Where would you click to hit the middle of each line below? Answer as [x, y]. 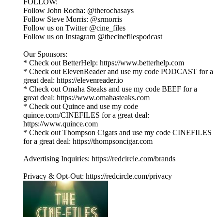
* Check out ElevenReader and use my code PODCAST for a [118, 72]
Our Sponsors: [45, 54]
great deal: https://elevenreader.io [73, 80]
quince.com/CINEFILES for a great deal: [86, 115]
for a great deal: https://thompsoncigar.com [88, 141]
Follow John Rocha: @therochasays [78, 11]
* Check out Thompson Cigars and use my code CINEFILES [117, 133]
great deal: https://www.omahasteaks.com [86, 98]
